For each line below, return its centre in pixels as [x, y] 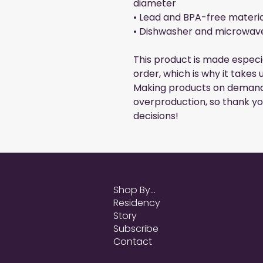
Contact [133, 242]
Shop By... [134, 190]
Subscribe [136, 229]
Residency [137, 203]
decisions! [156, 116]
